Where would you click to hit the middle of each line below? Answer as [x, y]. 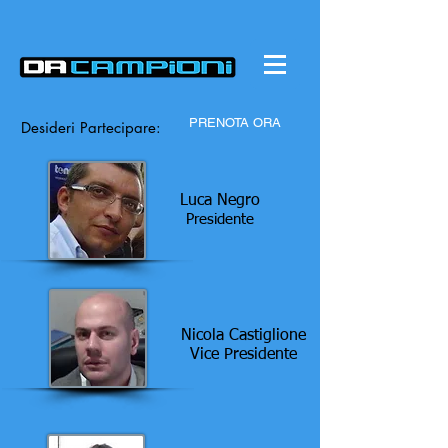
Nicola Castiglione [243, 336]
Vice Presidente [243, 355]
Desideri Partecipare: [83, 127]
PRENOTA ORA [235, 122]
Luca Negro [220, 201]
